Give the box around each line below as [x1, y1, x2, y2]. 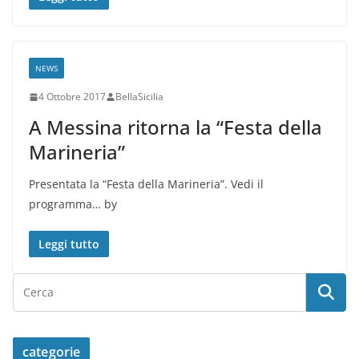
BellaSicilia [115, 90, 163, 103]
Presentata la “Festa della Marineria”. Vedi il [29, 176, 264, 192]
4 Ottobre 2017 [38, 90, 106, 103]
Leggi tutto [38, 236, 99, 252]
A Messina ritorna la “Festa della [29, 114, 322, 140]
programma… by [29, 196, 117, 212]
